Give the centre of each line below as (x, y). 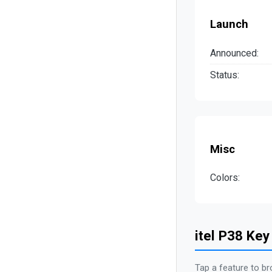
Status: (225, 75)
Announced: (234, 53)
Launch (229, 25)
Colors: (225, 178)
